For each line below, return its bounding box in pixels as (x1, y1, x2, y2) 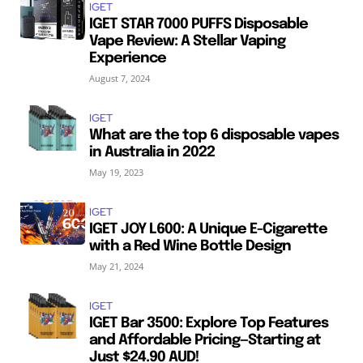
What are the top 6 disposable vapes (88, 127, 339, 143)
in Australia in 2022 (88, 144, 215, 160)
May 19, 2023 (88, 165, 143, 178)
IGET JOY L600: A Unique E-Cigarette (88, 221, 327, 237)
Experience (88, 50, 166, 66)
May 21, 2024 (88, 259, 143, 272)
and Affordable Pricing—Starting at (88, 332, 321, 348)
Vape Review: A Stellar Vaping (88, 33, 285, 49)
